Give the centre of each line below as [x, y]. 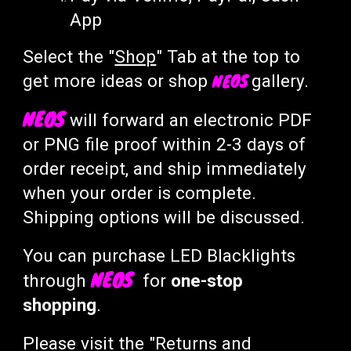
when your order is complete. [140, 193]
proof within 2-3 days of [212, 145]
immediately [257, 169]
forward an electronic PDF [207, 120]
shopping [60, 305]
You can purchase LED [115, 256]
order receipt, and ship [115, 169]
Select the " [69, 57]
